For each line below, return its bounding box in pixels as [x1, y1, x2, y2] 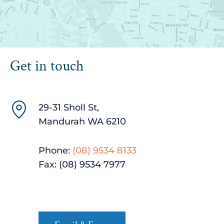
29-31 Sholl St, [38, 102, 99, 113]
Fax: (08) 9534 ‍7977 [38, 159, 128, 170]
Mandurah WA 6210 [38, 116, 126, 127]
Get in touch [10, 56, 84, 76]
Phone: [38, 145, 73, 156]
